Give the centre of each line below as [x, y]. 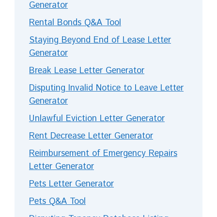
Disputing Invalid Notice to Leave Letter [106, 88]
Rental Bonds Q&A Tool [75, 23]
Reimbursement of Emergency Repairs [103, 153]
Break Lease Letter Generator [87, 70]
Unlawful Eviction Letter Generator [97, 118]
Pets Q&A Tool [57, 201]
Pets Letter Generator [71, 184]
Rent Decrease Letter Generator [91, 136]
